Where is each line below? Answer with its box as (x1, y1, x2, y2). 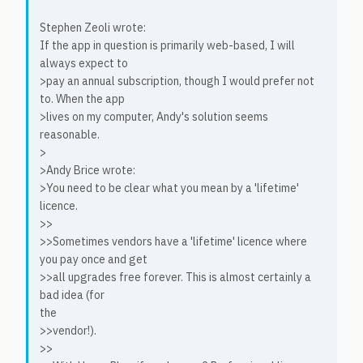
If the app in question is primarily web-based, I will (40, 38, 295, 53)
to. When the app (40, 92, 125, 106)
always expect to (40, 56, 128, 70)
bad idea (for (40, 288, 105, 302)
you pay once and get (40, 252, 147, 267)
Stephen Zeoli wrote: (40, 20, 146, 35)
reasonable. (40, 127, 100, 142)
